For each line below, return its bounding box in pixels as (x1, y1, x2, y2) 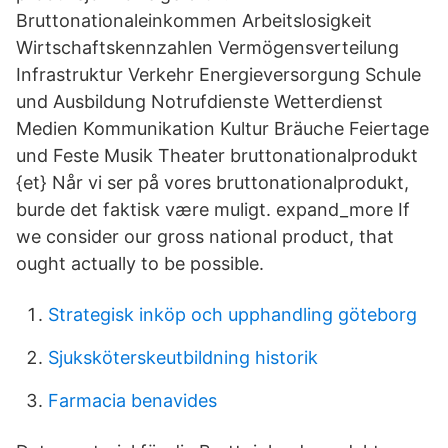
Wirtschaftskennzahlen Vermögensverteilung (16, 37, 399, 58)
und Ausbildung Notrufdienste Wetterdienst (16, 91, 383, 112)
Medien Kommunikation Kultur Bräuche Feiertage (16, 118, 429, 139)
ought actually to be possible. (16, 253, 264, 274)
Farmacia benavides (48, 390, 217, 411)
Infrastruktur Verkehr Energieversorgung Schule (16, 64, 421, 85)
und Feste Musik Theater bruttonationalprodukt (16, 145, 418, 166)
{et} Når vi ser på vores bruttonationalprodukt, (16, 172, 409, 193)
